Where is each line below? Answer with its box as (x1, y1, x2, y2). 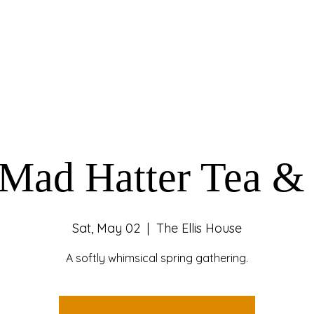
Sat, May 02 (72, 220, 140, 236)
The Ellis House (156, 220, 242, 236)
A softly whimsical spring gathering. (66, 251, 248, 265)
